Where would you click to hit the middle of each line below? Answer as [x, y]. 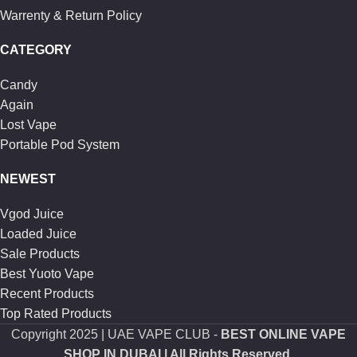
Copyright [40, 334]
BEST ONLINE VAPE [283, 334]
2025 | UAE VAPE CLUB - [145, 334]
